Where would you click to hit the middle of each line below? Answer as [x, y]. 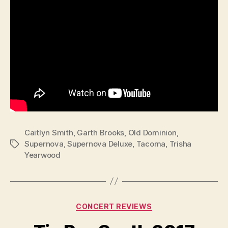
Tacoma [151, 144]
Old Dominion [152, 132]
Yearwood [42, 155]
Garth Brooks [101, 132]
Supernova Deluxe [100, 144]
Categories [136, 204]
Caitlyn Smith [49, 132]
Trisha [180, 144]
